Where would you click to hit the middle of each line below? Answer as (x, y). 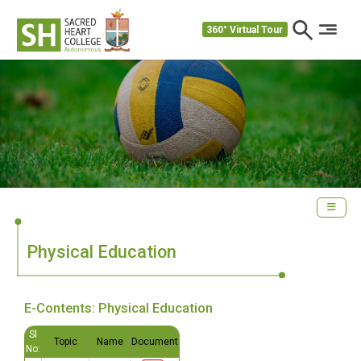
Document (155, 341)
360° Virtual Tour (245, 29)
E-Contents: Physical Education (118, 308)
